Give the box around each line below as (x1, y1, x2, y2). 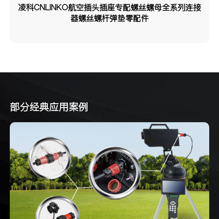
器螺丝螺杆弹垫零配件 (70, 12, 149, 23)
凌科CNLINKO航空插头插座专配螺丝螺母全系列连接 (18, 1, 201, 13)
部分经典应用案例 (10, 100, 88, 114)
